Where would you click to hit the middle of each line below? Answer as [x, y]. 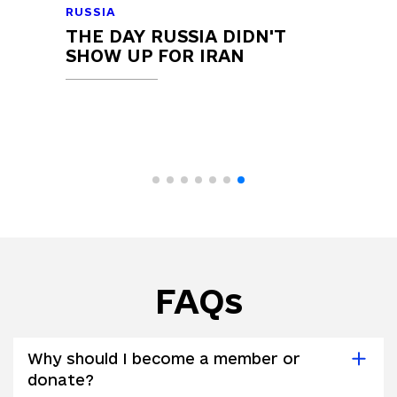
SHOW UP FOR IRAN [155, 56]
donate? [61, 380]
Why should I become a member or [164, 358]
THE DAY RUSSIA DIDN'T [176, 36]
